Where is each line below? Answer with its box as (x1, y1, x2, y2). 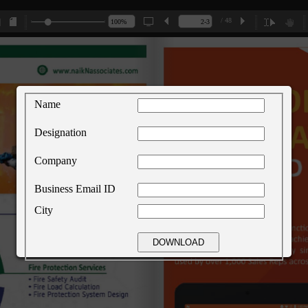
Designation (34, 126, 87, 138)
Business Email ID (34, 182, 115, 195)
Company (34, 154, 77, 166)
